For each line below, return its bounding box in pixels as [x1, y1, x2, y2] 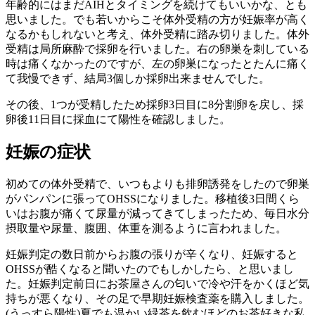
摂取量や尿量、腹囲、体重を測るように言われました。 [6, 222, 287, 235]
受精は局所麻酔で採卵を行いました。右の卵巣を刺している [6, 42, 309, 55]
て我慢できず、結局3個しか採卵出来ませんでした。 [6, 72, 270, 84]
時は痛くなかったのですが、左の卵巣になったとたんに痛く [6, 57, 309, 70]
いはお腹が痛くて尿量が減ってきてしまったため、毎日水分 [6, 207, 309, 220]
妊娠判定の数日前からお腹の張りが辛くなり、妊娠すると [6, 248, 298, 261]
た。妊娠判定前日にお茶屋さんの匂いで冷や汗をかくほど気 [6, 278, 309, 290]
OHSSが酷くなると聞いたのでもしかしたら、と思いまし [6, 263, 294, 276]
